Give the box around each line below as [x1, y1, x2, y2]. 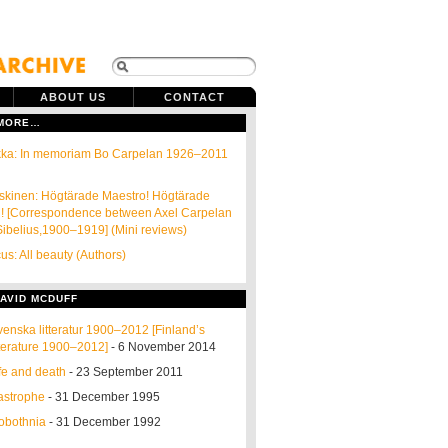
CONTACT [163, 91, 226, 103]
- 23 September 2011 [66, 365, 183, 379]
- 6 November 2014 [108, 340, 216, 354]
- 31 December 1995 [45, 390, 160, 404]
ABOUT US [39, 91, 107, 103]
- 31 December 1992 [46, 415, 161, 429]
